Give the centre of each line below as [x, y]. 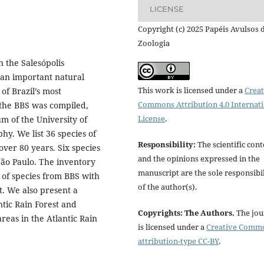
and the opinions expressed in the [199, 158]
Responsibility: [167, 144]
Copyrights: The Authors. [186, 212]
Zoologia [154, 43]
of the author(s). [167, 187]
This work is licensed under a [191, 90]
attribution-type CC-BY [178, 241]
